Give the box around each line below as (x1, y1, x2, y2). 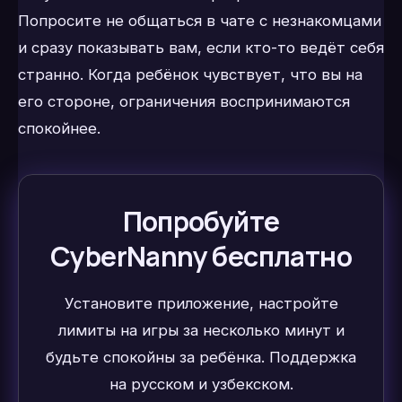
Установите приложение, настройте (64, 294, 338, 313)
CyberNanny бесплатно (50, 238, 352, 275)
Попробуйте (122, 203, 280, 240)
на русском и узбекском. (109, 375, 293, 394)
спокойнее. (18, 119, 100, 138)
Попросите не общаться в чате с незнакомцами (18, 12, 381, 31)
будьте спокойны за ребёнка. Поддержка (46, 348, 356, 367)
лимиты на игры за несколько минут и (57, 321, 345, 340)
